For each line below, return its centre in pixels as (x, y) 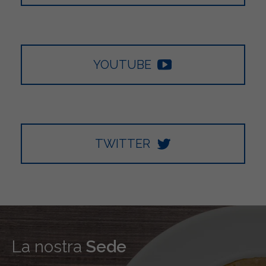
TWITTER (122, 143)
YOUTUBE (122, 64)
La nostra (47, 246)
